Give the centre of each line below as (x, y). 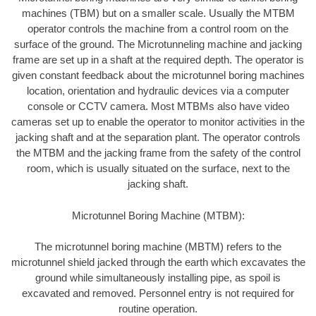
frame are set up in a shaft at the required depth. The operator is (158, 60)
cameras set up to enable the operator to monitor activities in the (158, 122)
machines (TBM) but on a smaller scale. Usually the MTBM (158, 13)
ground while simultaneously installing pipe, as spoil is (158, 278)
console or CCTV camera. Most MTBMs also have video (158, 107)
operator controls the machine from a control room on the (158, 29)
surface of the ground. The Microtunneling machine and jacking (158, 44)
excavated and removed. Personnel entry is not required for (158, 293)
